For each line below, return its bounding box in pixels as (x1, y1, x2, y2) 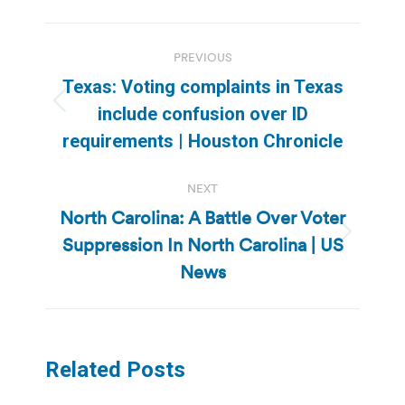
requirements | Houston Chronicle (62, 129, 343, 152)
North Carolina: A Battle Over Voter (60, 205, 345, 230)
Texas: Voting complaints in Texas (61, 75, 344, 98)
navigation (44, 62, 191, 99)
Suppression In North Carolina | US (61, 232, 344, 257)
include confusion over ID (97, 102, 308, 125)
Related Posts (45, 356, 185, 382)
